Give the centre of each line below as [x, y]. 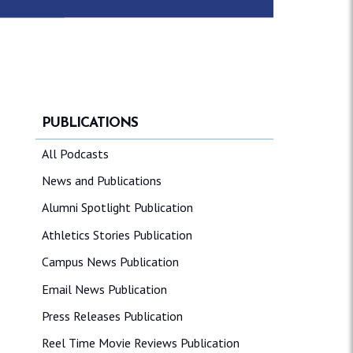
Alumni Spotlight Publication [117, 208]
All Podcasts [75, 153]
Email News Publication [104, 289]
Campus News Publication [110, 262]
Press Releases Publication [112, 316]
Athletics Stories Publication [117, 234]
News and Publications [101, 181]
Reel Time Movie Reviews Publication [140, 343]
